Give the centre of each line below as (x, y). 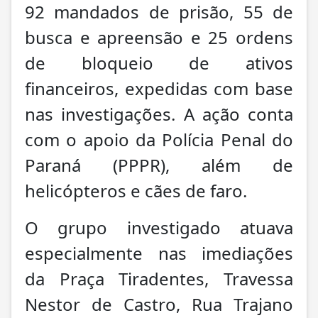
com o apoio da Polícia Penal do (159, 139)
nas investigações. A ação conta (159, 114)
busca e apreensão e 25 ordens (159, 37)
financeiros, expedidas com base (159, 88)
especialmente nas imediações (159, 253)
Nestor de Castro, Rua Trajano (159, 304)
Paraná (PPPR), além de (159, 165)
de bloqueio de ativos (159, 62)
